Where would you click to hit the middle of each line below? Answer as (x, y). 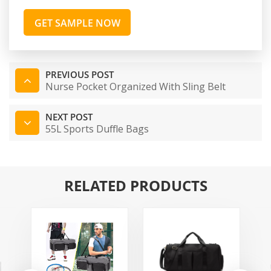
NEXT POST (69, 116)
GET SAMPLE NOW (77, 23)
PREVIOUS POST (80, 74)
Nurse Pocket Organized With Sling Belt (135, 86)
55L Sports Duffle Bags (97, 129)
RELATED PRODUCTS (135, 185)
